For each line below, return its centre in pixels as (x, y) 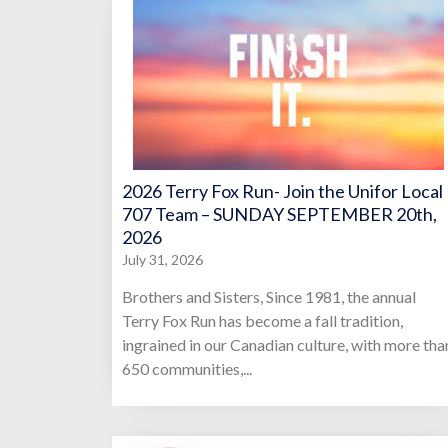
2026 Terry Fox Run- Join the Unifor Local (282, 191)
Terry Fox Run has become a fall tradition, (262, 321)
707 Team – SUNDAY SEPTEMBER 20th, (279, 214)
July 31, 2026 (162, 260)
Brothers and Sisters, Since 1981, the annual (269, 297)
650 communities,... (187, 369)
